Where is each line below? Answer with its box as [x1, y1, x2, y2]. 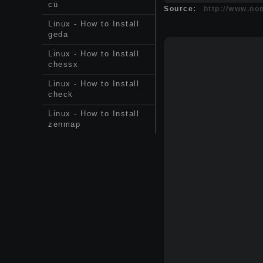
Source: [164, 5, 197, 14]
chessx [48, 60, 78, 69]
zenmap [48, 120, 80, 129]
